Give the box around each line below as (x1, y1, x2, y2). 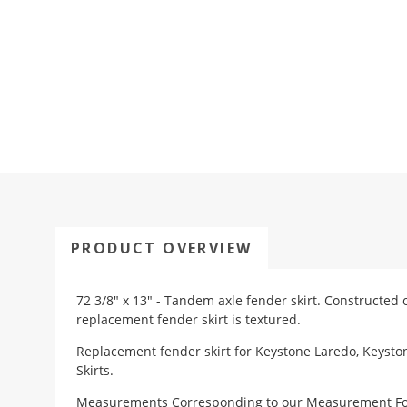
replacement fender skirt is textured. (76, 311, 301, 329)
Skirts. (76, 362, 114, 380)
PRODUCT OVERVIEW (70, 238, 253, 259)
